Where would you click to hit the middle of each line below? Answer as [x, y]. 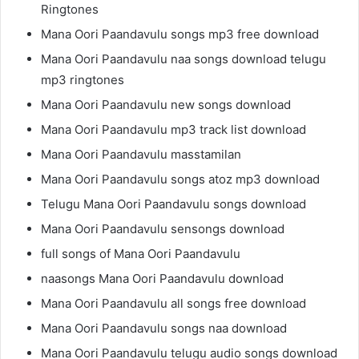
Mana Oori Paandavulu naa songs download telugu [184, 59]
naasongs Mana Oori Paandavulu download [162, 278]
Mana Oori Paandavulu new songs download [166, 105]
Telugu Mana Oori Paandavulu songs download [173, 204]
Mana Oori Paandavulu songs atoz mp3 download [180, 179]
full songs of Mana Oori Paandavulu [141, 254]
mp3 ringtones [83, 80]
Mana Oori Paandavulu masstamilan [141, 154]
